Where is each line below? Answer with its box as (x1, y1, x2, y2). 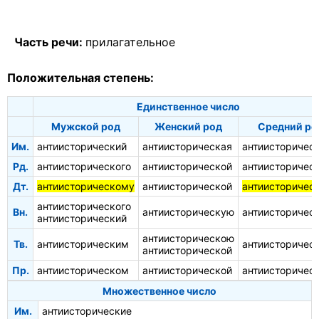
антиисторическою (142, 231, 234, 244)
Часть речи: (14, 35, 85, 50)
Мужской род (51, 120, 120, 132)
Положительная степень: (7, 70, 154, 85)
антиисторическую (142, 205, 234, 218)
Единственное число (137, 100, 240, 113)
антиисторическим (37, 237, 129, 250)
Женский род (155, 120, 222, 132)
